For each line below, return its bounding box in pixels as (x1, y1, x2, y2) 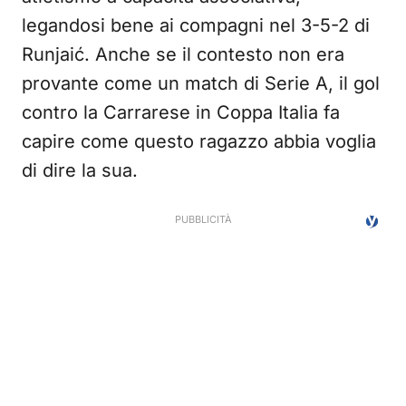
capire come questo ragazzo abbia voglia (22, 130, 376, 152)
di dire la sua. (22, 159, 138, 181)
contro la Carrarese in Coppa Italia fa (22, 101, 340, 123)
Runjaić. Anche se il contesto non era (22, 43, 344, 65)
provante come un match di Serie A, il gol (22, 72, 380, 94)
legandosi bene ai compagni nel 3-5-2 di (22, 14, 370, 36)
